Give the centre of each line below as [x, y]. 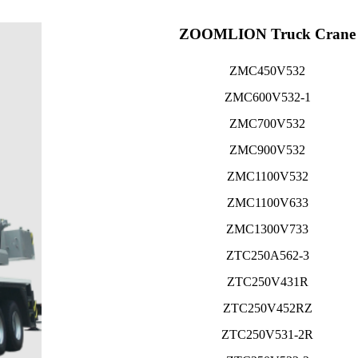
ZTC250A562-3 [267, 256]
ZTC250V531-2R [267, 335]
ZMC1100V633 [267, 203]
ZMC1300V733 [267, 229]
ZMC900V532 [267, 150]
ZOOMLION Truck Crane [267, 34]
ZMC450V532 [267, 71]
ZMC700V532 [267, 124]
